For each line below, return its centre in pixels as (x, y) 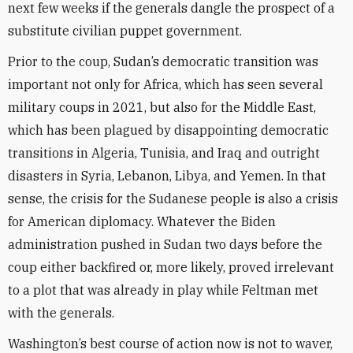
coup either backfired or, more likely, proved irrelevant (171, 267)
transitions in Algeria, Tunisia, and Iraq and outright (164, 153)
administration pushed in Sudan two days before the (165, 244)
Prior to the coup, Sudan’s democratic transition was (163, 61)
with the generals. (61, 313)
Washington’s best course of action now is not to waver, (170, 344)
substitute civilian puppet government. (125, 31)
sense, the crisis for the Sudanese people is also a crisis (173, 199)
